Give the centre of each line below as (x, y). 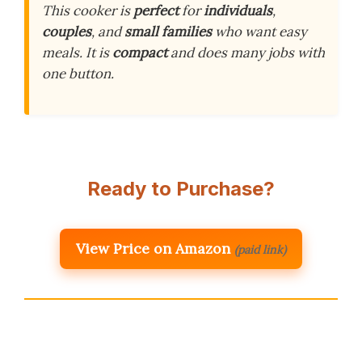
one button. (78, 74)
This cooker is (88, 11)
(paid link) (260, 249)
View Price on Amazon (153, 248)
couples (67, 32)
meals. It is (77, 53)
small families (168, 32)
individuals (238, 11)
